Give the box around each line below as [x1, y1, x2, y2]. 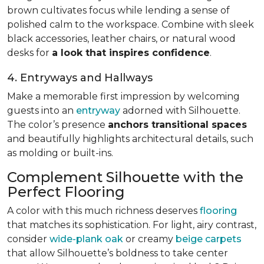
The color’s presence [7, 119, 108, 130]
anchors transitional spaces [108, 119, 247, 130]
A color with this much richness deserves [7, 205, 200, 216]
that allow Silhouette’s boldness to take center [7, 247, 228, 259]
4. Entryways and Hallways [7, 71, 153, 84]
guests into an [7, 105, 76, 116]
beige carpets [176, 233, 242, 245]
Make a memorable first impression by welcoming [7, 91, 240, 102]
